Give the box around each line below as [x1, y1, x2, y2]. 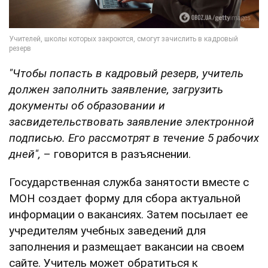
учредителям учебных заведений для [9, 224, 206, 238]
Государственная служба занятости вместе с [9, 175, 249, 190]
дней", [9, 147, 41, 162]
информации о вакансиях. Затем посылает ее [9, 208, 248, 222]
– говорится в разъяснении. [41, 147, 191, 162]
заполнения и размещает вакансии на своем [9, 240, 244, 254]
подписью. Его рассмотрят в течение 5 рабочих [9, 131, 259, 145]
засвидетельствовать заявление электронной [9, 115, 254, 129]
